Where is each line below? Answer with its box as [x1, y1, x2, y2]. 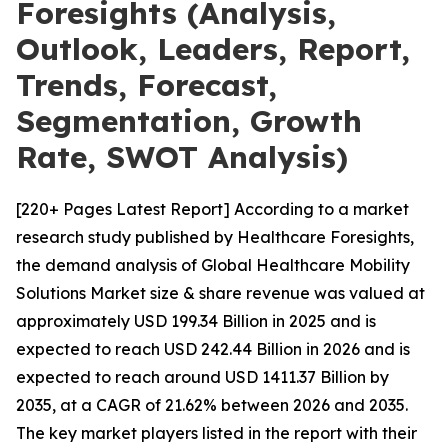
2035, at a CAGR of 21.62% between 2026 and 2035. [16, 395, 408, 415]
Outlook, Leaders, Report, [16, 30, 410, 68]
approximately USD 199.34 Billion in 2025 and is [16, 311, 376, 331]
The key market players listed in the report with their [16, 423, 417, 443]
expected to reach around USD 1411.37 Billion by [16, 367, 389, 387]
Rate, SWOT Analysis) [16, 138, 348, 176]
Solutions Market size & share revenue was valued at [16, 283, 425, 303]
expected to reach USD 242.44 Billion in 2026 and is [16, 339, 410, 359]
